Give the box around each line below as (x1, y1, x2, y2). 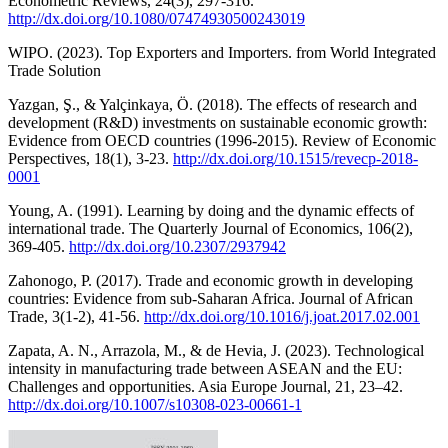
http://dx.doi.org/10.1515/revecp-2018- (173, 149, 418, 167)
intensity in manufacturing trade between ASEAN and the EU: (8, 359, 402, 377)
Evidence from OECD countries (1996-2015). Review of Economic (8, 131, 436, 149)
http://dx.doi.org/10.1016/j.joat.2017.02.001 (144, 307, 420, 325)
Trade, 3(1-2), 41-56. (8, 307, 144, 325)
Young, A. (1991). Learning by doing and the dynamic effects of (8, 201, 414, 219)
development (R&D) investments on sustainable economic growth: (8, 113, 427, 131)
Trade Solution (8, 61, 101, 79)
